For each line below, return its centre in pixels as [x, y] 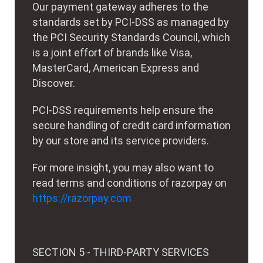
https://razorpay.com [82, 198]
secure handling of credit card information [131, 125]
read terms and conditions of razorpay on [129, 183]
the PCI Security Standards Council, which [131, 37]
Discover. [54, 83]
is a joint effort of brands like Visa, [112, 53]
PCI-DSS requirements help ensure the [123, 110]
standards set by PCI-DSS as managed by [131, 22]
